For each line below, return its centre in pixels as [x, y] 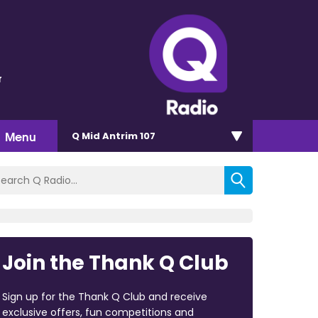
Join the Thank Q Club [115, 263]
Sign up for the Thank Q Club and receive [104, 296]
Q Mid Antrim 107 [114, 136]
